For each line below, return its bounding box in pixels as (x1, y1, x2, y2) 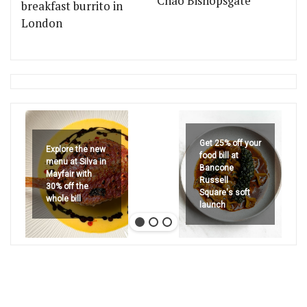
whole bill (46, 194, 81, 204)
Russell (199, 175, 228, 185)
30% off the (46, 182, 88, 191)
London (21, 16, 62, 31)
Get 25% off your (199, 138, 261, 148)
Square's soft (199, 188, 250, 197)
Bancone (199, 163, 234, 173)
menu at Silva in (46, 157, 106, 167)
